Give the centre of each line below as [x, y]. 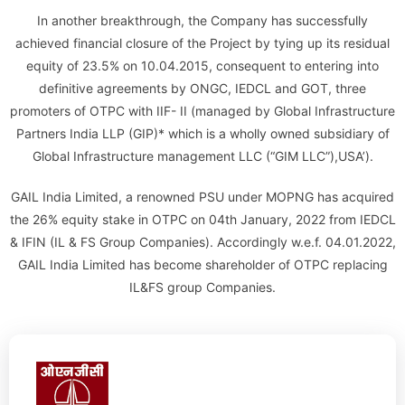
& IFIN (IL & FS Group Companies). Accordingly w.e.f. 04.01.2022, [202, 242]
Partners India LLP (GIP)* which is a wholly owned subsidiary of [202, 133]
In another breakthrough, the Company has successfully [202, 20]
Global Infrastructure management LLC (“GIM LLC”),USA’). [202, 156]
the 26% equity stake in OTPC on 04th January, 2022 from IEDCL [202, 219]
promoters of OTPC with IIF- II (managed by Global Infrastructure [202, 111]
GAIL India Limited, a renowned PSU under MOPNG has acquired [202, 197]
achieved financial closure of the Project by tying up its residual [202, 43]
